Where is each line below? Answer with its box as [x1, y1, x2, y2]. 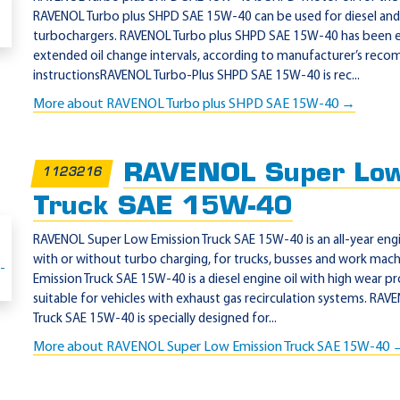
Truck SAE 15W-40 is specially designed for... [33, 312, 277, 326]
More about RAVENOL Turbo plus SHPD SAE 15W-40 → [33, 97, 355, 112]
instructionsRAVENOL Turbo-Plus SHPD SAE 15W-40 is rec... [33, 70, 360, 83]
